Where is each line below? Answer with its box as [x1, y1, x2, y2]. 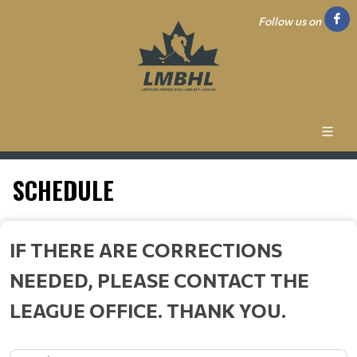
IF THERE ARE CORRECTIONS [10, 237, 282, 261]
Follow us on [258, 14, 321, 28]
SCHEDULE [13, 171, 114, 208]
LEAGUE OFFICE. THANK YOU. [10, 298, 286, 322]
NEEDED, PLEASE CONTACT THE [10, 268, 309, 292]
